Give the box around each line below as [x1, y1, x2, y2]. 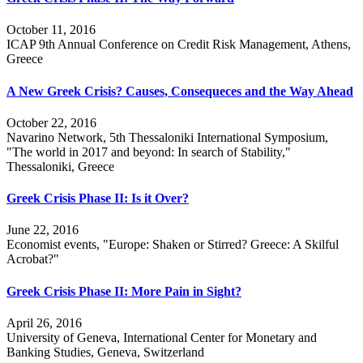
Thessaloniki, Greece [6, 159, 114, 173]
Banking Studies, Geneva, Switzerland [6, 344, 204, 359]
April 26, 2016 [6, 315, 82, 330]
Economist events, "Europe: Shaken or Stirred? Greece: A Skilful [6, 237, 339, 252]
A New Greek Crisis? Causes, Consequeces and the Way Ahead [6, 83, 353, 98]
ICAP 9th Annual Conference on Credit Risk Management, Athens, [6, 37, 351, 52]
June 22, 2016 [6, 223, 79, 237]
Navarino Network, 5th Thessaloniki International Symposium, [6, 130, 328, 144]
